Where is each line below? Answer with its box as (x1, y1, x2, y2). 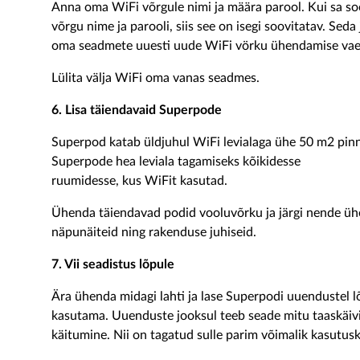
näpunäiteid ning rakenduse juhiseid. (51, 226, 256, 239)
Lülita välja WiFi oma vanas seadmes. (51, 72, 260, 84)
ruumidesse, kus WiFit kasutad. (51, 174, 231, 187)
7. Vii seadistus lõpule (51, 258, 174, 271)
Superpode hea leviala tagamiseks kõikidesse (51, 155, 301, 168)
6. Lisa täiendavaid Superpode (51, 104, 222, 117)
